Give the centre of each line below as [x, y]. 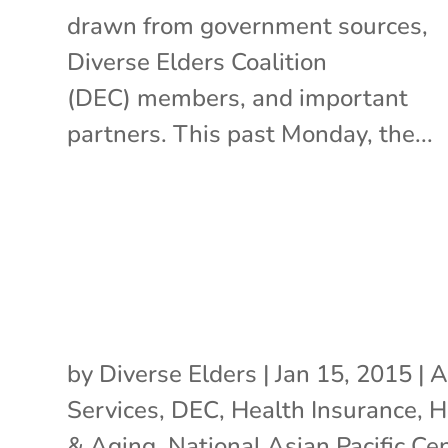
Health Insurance [324, 409]
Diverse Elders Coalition [197, 61]
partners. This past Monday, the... [250, 133]
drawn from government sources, [248, 25]
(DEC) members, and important [238, 97]
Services [113, 409]
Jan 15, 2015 [344, 373]
